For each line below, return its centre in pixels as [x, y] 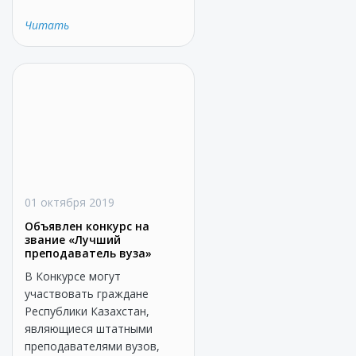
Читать [47, 25]
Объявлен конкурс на [87, 226]
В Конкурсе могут [73, 276]
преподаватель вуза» [88, 253]
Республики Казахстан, [87, 311]
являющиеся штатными [89, 329]
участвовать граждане [87, 294]
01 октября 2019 [70, 202]
